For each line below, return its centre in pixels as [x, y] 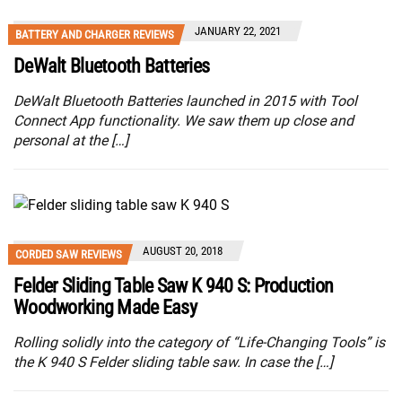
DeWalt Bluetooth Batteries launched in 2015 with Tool [185, 101]
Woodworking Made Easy [105, 307]
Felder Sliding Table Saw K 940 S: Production [174, 285]
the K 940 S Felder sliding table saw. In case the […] [173, 362]
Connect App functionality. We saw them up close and [184, 121]
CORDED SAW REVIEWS [69, 254]
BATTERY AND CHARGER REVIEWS [95, 35]
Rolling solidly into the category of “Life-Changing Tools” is [199, 342]
